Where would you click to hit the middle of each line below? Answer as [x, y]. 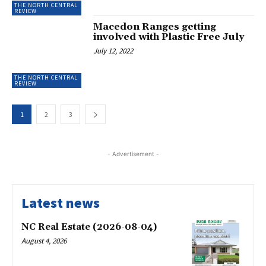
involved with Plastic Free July [169, 37]
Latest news [61, 202]
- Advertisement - [133, 153]
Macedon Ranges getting [155, 26]
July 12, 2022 [113, 50]
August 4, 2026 [44, 240]
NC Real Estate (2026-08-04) [89, 227]
